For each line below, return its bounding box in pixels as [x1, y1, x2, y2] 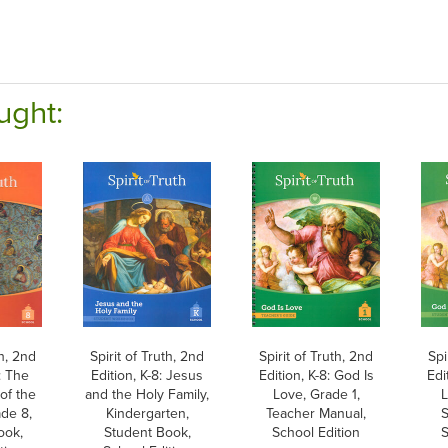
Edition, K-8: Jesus [91, 365, 203, 386]
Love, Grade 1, [272, 384, 360, 405]
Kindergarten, [105, 403, 189, 424]
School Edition [272, 422, 360, 443]
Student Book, [103, 422, 191, 443]
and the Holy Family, [85, 384, 209, 405]
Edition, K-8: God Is [258, 365, 374, 386]
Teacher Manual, [266, 403, 366, 424]
